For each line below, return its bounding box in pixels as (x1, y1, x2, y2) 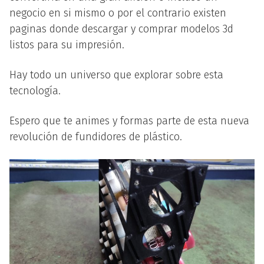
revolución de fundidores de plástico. (9, 130, 182, 144)
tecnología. (9, 84, 61, 98)
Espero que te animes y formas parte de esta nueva (9, 114, 249, 128)
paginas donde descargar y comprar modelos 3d (9, 22, 233, 36)
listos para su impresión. (9, 38, 124, 52)
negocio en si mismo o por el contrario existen (9, 6, 226, 20)
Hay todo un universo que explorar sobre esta (9, 68, 223, 82)
